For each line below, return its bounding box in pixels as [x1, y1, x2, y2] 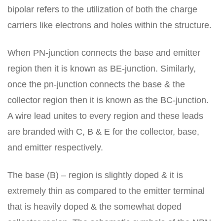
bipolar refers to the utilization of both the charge [7, 4, 197, 14]
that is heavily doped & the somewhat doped [7, 202, 182, 212]
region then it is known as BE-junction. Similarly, [7, 64, 196, 74]
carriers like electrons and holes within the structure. [7, 20, 212, 30]
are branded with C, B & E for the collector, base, [7, 127, 199, 137]
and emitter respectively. [7, 143, 103, 152]
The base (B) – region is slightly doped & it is [7, 170, 183, 180]
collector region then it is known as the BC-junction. [7, 95, 209, 105]
